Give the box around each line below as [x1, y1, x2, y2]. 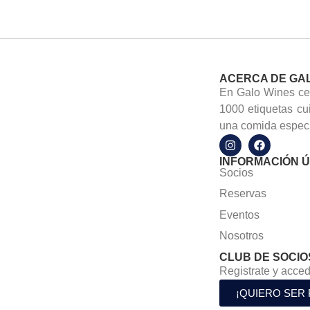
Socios [219, 167, 253, 179]
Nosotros [219, 230, 264, 242]
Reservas [219, 188, 266, 200]
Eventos [219, 208, 259, 221]
